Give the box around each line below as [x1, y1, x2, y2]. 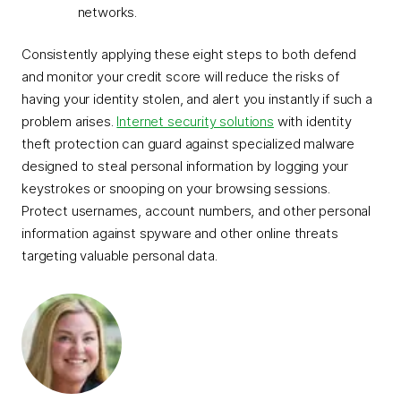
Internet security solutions [116, 113, 274, 130]
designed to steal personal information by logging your [21, 158, 349, 175]
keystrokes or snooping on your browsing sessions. [21, 180, 330, 197]
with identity [273, 113, 352, 130]
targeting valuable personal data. [21, 247, 218, 264]
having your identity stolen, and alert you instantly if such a [21, 90, 372, 107]
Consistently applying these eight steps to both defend [21, 46, 357, 63]
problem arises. [21, 113, 117, 130]
